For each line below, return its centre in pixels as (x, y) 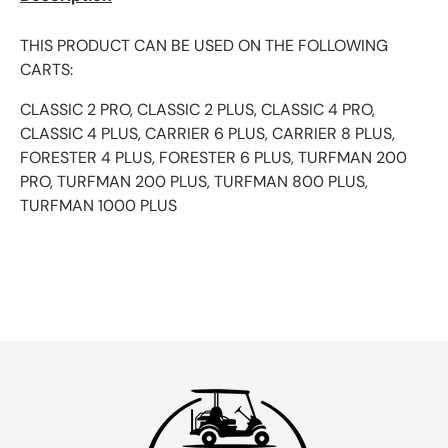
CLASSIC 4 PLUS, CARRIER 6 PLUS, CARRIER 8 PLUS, (207, 133)
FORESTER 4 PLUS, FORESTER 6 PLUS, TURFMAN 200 (213, 157)
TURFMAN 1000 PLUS (98, 205)
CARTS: (46, 69)
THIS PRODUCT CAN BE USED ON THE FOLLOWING (204, 45)
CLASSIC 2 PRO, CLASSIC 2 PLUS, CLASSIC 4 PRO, (197, 109)
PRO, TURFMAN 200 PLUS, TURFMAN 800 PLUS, (194, 181)
